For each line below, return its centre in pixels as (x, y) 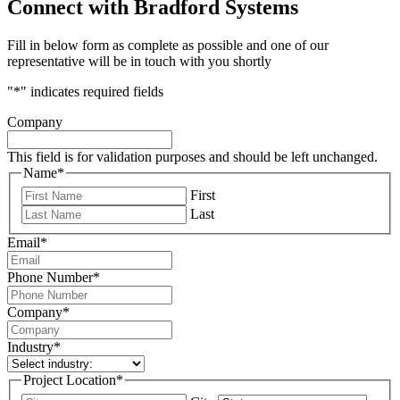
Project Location (70, 379)
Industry (30, 346)
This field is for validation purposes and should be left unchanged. (192, 157)
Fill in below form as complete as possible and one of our (168, 46)
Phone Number (50, 277)
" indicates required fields (92, 92)
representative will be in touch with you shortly (139, 62)
